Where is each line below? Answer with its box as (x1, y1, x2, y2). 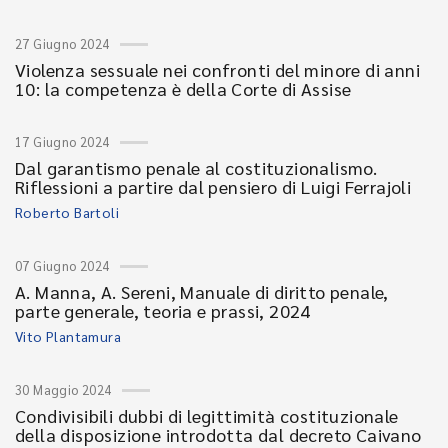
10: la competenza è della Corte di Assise (15, 77, 352, 100)
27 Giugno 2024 (15, 35, 110, 52)
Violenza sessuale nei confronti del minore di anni (15, 58, 420, 81)
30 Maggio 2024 (15, 381, 112, 398)
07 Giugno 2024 (15, 257, 110, 274)
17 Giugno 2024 (15, 133, 110, 150)
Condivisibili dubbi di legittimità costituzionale (15, 404, 399, 427)
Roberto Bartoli (15, 203, 119, 221)
